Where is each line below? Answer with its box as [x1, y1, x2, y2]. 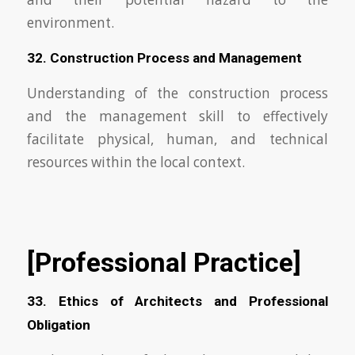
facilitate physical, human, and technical [26, 129, 329, 148]
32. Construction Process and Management [26, 50, 302, 67]
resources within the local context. [26, 152, 245, 171]
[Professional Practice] [26, 246, 307, 279]
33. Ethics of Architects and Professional [26, 293, 329, 310]
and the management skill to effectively [26, 106, 329, 125]
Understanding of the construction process [26, 83, 329, 102]
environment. [26, 13, 114, 32]
